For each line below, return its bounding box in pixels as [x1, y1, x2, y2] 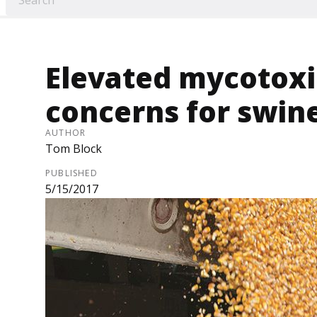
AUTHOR [45, 127, 86, 139]
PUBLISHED [45, 167, 98, 180]
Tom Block [45, 141, 102, 157]
